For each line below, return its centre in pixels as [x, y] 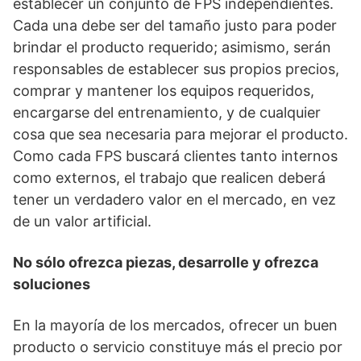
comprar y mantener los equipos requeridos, [164, 91]
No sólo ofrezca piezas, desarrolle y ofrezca [166, 262]
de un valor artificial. [82, 221]
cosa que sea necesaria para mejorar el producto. [180, 134]
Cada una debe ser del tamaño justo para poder [175, 25]
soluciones [52, 284]
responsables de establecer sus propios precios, [176, 69]
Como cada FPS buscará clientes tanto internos [175, 156]
